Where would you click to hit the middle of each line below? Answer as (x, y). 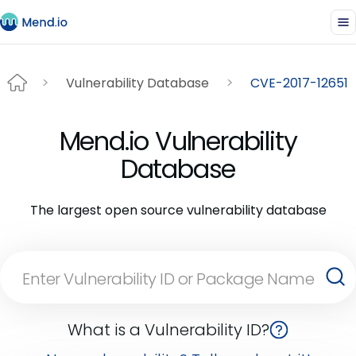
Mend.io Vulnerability (178, 141)
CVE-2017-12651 (299, 83)
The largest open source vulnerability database (178, 210)
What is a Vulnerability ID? (168, 330)
